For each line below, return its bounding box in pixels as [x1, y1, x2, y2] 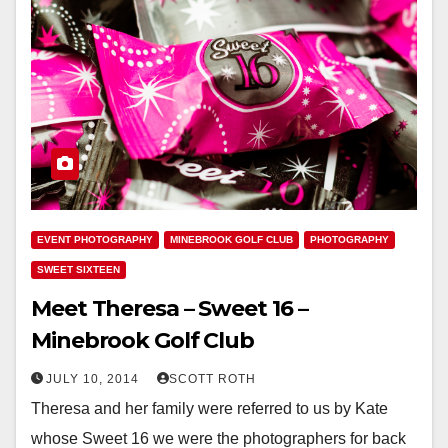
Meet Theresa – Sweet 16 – [31, 294, 308, 322]
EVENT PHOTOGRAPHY [37, 233, 153, 245]
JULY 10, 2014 [46, 371, 143, 386]
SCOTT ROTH [169, 371, 256, 386]
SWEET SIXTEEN [37, 263, 120, 275]
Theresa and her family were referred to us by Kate [31, 399, 388, 417]
